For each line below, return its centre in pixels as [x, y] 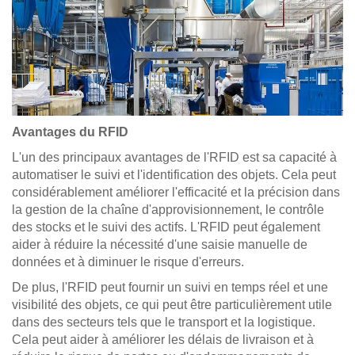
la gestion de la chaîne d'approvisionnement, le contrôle [168, 209]
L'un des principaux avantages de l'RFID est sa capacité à [174, 157]
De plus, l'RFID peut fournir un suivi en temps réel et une [170, 287]
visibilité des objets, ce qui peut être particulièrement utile [172, 304]
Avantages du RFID [70, 132]
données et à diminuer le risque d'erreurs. [128, 261]
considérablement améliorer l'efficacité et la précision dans [176, 192]
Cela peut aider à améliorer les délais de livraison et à [163, 339]
